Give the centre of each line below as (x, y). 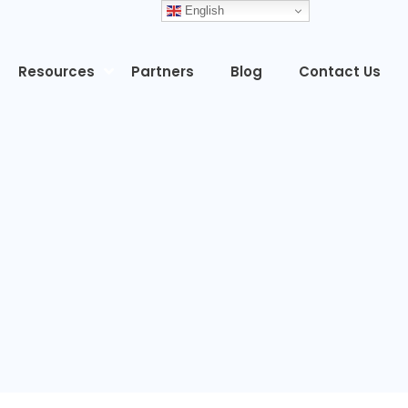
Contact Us (340, 71)
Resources (56, 71)
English (203, 10)
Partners (163, 71)
